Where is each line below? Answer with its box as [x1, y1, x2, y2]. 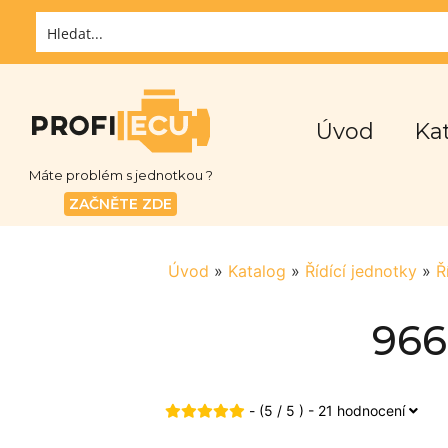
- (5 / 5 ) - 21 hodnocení [244, 401, 409, 419]
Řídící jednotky [305, 260, 417, 281]
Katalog [228, 260, 286, 281]
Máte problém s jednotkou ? [28, 167, 213, 184]
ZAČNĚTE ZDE [69, 195, 173, 214]
